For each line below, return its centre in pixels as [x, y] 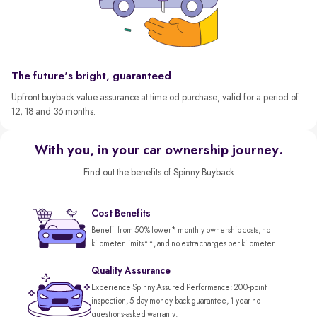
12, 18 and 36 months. [53, 112]
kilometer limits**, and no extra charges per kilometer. [184, 244]
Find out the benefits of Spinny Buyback [158, 173]
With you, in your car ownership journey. [158, 151]
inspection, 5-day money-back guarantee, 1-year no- [177, 301]
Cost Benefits [121, 214]
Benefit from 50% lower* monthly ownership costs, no [181, 231]
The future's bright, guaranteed [91, 76]
